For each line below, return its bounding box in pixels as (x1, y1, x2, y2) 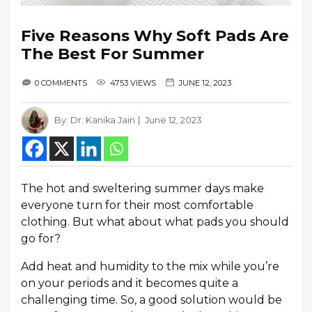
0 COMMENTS (35, 78, 87, 88)
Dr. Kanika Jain (70, 115, 135, 125)
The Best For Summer (21, 43, 204, 63)
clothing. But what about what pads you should (21, 215, 289, 228)
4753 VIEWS (110, 78, 156, 88)
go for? (21, 232, 61, 245)
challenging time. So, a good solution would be (21, 293, 282, 306)
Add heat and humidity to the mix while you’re (21, 260, 279, 273)
